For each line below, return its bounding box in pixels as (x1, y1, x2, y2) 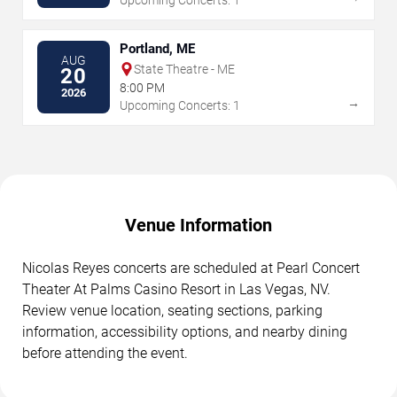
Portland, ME (120, 40, 195, 57)
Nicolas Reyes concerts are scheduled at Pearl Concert (22, 259, 360, 276)
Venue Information (125, 214, 272, 236)
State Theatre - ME (134, 61, 235, 76)
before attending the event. (22, 344, 188, 362)
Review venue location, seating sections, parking (22, 301, 323, 319)
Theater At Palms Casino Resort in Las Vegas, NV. (22, 280, 331, 298)
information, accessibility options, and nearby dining (22, 323, 347, 340)
